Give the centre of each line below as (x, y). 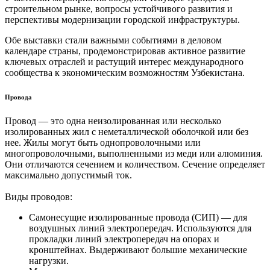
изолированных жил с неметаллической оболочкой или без (127, 132)
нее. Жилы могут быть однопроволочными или (103, 143)
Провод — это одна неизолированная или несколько (113, 121)
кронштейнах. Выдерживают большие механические (138, 250)
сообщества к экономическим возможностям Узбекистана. (125, 73)
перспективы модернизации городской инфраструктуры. (122, 20)
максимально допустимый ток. (68, 175)
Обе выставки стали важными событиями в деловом (113, 40)
